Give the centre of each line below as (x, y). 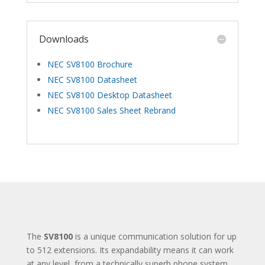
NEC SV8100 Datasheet (92, 79)
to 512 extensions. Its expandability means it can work (130, 250)
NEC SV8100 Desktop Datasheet (109, 95)
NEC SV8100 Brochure (90, 64)
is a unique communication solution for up (154, 236)
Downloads (64, 39)
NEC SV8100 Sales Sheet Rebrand (111, 110)
